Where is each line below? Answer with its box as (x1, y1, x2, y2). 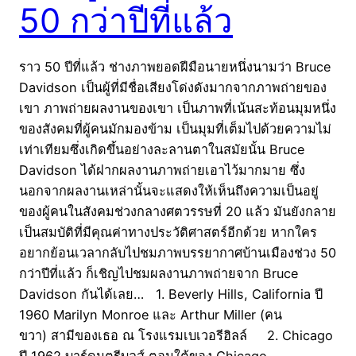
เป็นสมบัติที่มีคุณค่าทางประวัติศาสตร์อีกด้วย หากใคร (19, 224, 317, 241)
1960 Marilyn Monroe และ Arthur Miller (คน (19, 307, 282, 323)
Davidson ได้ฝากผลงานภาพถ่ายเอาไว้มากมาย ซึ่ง (19, 162, 305, 179)
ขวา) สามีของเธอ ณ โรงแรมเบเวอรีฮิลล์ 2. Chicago (19, 327, 333, 344)
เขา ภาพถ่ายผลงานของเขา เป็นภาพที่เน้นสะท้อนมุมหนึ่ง (19, 100, 336, 117)
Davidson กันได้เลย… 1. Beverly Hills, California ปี (19, 286, 323, 303)
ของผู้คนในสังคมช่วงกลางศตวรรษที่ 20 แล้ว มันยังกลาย (19, 203, 336, 220)
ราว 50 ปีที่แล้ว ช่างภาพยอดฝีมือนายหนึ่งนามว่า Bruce (19, 59, 331, 75)
